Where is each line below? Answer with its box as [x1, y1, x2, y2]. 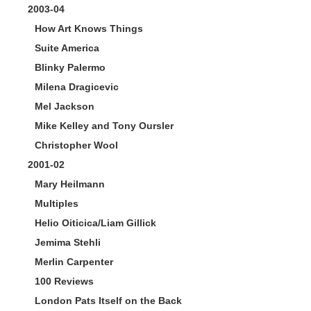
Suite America [35, 42, 99, 53]
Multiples [35, 198, 78, 209]
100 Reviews [35, 276, 94, 287]
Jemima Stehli [35, 237, 101, 248]
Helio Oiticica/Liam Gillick [35, 217, 156, 228]
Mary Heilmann [35, 178, 105, 190]
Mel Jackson [35, 101, 94, 112]
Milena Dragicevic [35, 81, 119, 92]
